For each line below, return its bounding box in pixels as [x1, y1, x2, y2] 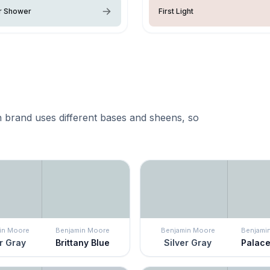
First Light [159, 6, 193, 16]
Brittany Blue [55, 237, 110, 248]
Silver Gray [164, 237, 212, 248]
